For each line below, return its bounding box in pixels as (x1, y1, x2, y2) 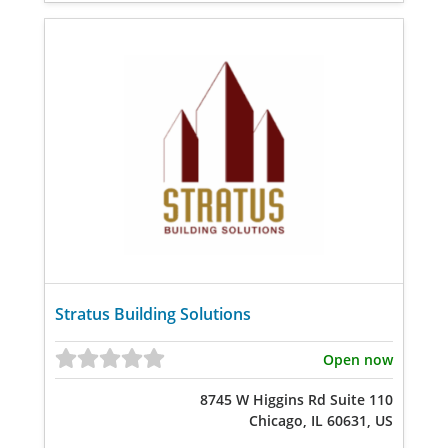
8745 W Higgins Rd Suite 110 (200, 390, 393, 409)
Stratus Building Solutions (55, 302, 251, 325)
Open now (323, 350, 393, 369)
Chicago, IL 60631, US (249, 411, 393, 430)
